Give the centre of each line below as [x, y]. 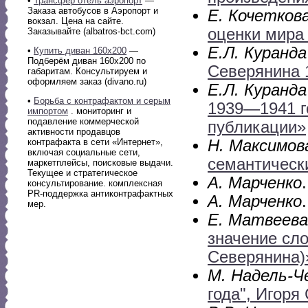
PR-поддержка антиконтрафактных [100, 194]
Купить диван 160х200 [80, 51]
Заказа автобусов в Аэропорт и [93, 11]
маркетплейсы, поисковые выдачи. [100, 163]
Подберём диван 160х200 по [87, 61]
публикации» [257, 127]
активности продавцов [74, 132]
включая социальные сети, [84, 152]
